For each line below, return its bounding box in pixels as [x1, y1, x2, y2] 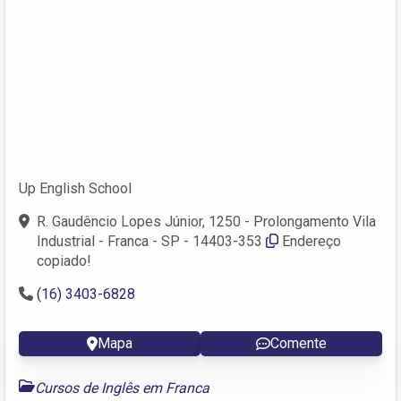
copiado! [37, 252, 91, 269]
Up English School [19, 179, 132, 197]
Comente [270, 334, 327, 352]
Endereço [282, 232, 341, 250]
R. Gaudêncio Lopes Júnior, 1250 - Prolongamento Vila [37, 212, 376, 230]
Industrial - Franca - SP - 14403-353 [37, 232, 262, 250]
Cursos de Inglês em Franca [35, 379, 209, 397]
